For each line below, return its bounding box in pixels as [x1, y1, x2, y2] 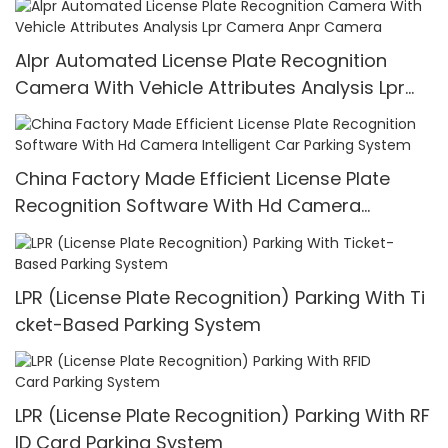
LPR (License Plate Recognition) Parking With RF [15, 403, 430, 429]
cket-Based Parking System [15, 311, 261, 337]
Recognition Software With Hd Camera [15, 193, 361, 219]
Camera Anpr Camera [15, 102, 215, 128]
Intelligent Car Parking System [15, 220, 281, 246]
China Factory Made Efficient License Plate [15, 166, 390, 192]
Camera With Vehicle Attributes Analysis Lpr [15, 75, 405, 101]
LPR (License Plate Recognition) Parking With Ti [15, 284, 425, 310]
